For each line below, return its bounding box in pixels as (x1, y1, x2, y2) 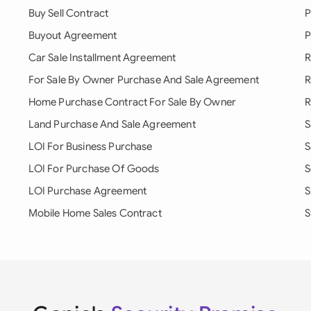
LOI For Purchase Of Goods (28, 162, 160, 175)
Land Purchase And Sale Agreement (28, 118, 196, 131)
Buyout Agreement (28, 29, 117, 42)
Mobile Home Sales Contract (28, 207, 162, 219)
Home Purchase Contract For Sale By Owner (28, 96, 237, 108)
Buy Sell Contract (28, 7, 109, 19)
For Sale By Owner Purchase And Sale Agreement (28, 74, 259, 86)
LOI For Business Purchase (28, 140, 153, 153)
